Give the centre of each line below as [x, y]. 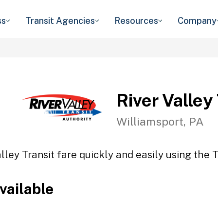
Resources [136, 21]
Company [197, 21]
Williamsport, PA [160, 121]
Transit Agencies [60, 21]
